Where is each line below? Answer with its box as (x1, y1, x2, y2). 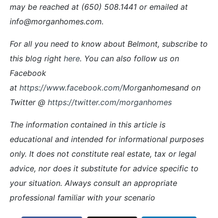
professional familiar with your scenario (10, 192, 155, 202)
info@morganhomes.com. (10, 16, 104, 26)
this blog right (10, 53, 64, 63)
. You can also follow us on (80, 53, 179, 63)
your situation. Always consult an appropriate (10, 178, 177, 188)
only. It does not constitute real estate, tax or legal (10, 148, 196, 159)
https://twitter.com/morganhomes (48, 97, 172, 107)
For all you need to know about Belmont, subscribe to (10, 38, 208, 49)
